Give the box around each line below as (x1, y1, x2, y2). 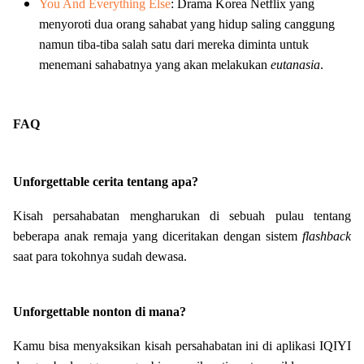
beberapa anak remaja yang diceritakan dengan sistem (13, 228, 302, 243)
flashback (302, 228, 351, 243)
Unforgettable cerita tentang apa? (13, 174, 198, 188)
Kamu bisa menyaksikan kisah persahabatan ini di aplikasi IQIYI (13, 339, 351, 353)
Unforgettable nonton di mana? (13, 305, 186, 319)
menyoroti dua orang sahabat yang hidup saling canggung (39, 17, 335, 32)
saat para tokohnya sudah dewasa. (13, 249, 187, 263)
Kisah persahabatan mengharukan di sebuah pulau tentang (13, 208, 351, 223)
